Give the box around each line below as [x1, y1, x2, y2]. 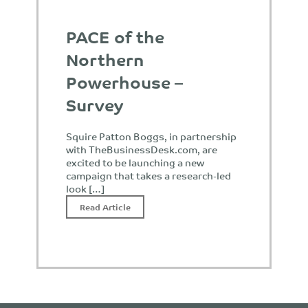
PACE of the [66, 22, 164, 50]
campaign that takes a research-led [66, 167, 231, 184]
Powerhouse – [66, 67, 183, 96]
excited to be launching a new [66, 154, 204, 170]
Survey [66, 90, 123, 118]
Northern [66, 45, 144, 73]
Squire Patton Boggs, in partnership [66, 128, 236, 144]
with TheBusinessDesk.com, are [66, 141, 217, 157]
